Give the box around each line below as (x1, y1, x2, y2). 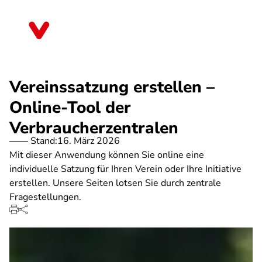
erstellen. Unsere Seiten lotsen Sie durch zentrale (9, 177, 221, 189)
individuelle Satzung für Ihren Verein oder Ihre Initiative (9, 163, 242, 175)
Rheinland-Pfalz (61, 28, 127, 41)
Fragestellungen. (9, 191, 81, 204)
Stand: (30, 135, 57, 147)
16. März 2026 (57, 135, 120, 147)
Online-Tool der (9, 96, 131, 119)
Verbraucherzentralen (9, 117, 178, 139)
